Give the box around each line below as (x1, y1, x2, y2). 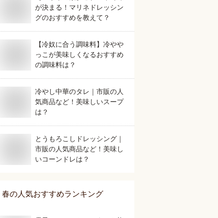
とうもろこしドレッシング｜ (35, 135, 124, 143)
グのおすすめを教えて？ (35, 14, 110, 21)
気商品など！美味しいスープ (35, 98, 124, 106)
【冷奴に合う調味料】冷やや (35, 40, 124, 48)
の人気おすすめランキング (10, 190, 103, 198)
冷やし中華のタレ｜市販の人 (35, 88, 124, 95)
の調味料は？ (35, 61, 76, 69)
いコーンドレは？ (35, 155, 90, 163)
